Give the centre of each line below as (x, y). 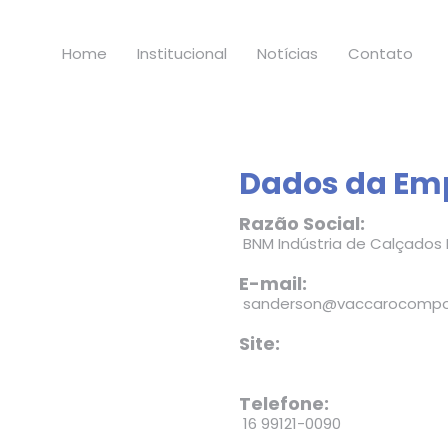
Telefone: (284, 403)
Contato (380, 54)
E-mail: (273, 283)
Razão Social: (302, 223)
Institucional (181, 54)
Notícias (287, 54)
